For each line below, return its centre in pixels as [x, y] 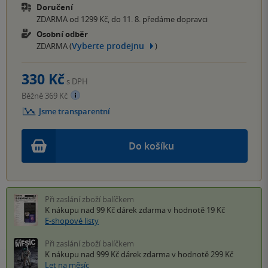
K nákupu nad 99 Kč [81, 210]
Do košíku [151, 146]
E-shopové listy [72, 221]
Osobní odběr [62, 34]
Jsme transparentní [74, 112]
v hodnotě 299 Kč [202, 255]
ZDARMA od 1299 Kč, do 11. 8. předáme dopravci [122, 19]
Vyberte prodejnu [108, 46]
